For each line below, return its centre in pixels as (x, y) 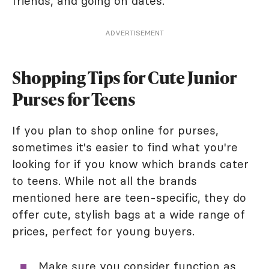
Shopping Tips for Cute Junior (124, 77)
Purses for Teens (74, 99)
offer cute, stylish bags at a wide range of (128, 214)
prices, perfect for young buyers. (103, 231)
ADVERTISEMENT (134, 33)
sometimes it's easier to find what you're (125, 147)
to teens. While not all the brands (104, 181)
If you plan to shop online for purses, (115, 130)
